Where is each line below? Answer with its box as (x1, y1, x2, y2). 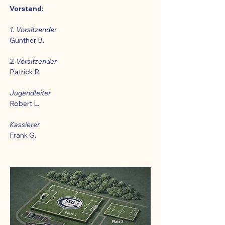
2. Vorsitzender (10, 57, 57, 66)
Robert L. (10, 99, 39, 108)
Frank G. (10, 131, 36, 140)
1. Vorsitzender (10, 25, 57, 35)
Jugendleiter (10, 88, 51, 98)
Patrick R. (10, 67, 41, 77)
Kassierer (10, 120, 40, 130)
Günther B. (10, 36, 44, 45)
